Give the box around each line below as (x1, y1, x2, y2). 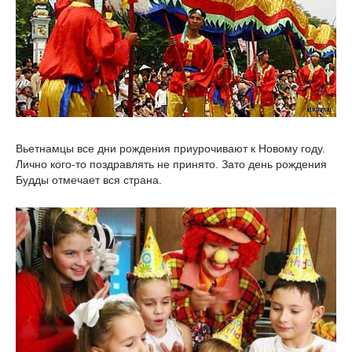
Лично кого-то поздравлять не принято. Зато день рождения (16, 157, 327, 170)
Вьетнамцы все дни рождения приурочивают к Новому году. (16, 141, 325, 155)
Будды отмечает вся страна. (16, 173, 162, 186)
